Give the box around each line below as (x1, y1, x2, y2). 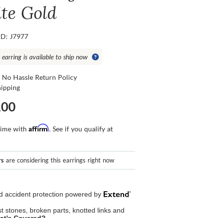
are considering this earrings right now (4, 156, 115, 164)
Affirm (29, 124, 50, 132)
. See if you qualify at (49, 125, 113, 133)
